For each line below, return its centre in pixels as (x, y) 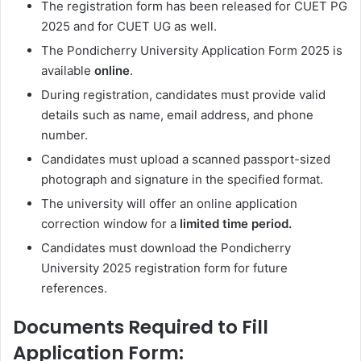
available (68, 71)
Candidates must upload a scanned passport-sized (186, 160)
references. (74, 288)
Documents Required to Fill (141, 328)
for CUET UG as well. (156, 27)
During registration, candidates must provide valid (183, 95)
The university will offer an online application (169, 204)
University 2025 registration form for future (164, 268)
